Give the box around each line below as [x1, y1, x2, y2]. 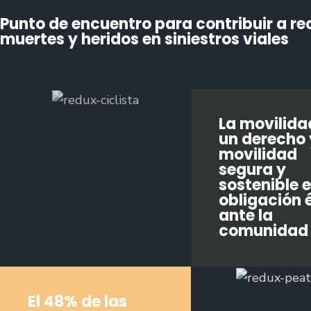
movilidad [219, 144, 297, 165]
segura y [219, 159, 286, 180]
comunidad [219, 220, 308, 242]
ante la [219, 205, 273, 226]
